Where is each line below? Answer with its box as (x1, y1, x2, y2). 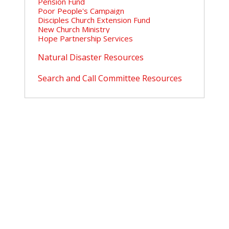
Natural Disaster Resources (38, 51, 144, 63)
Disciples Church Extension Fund (38, 14, 150, 25)
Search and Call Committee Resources (38, 72, 182, 84)
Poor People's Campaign (38, 5, 124, 16)
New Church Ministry (38, 24, 110, 34)
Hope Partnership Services (38, 33, 133, 43)
